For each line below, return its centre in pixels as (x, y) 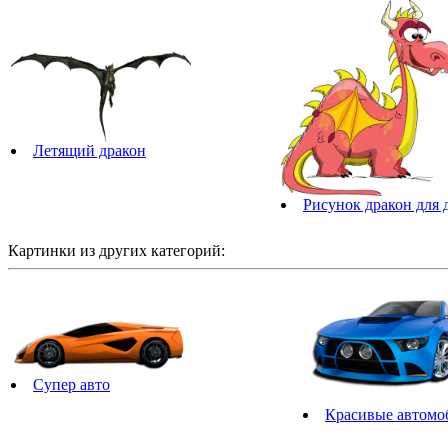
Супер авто (71, 384)
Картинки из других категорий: (116, 251)
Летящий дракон (89, 151)
